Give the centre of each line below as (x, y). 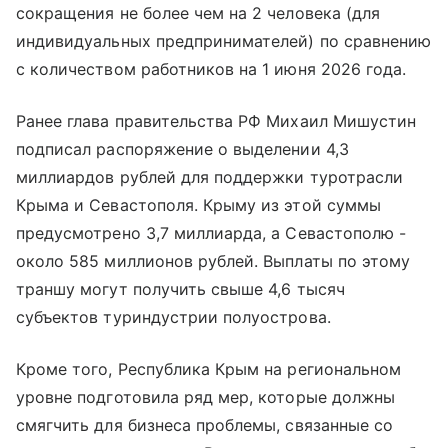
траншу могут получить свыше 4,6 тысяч (180, 288)
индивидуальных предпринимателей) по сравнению (224, 40)
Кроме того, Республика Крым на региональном (209, 368)
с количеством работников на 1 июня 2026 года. (211, 68)
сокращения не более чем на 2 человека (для (198, 12)
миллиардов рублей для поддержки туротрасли (210, 176)
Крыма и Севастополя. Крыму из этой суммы (198, 204)
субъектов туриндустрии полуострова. (173, 316)
